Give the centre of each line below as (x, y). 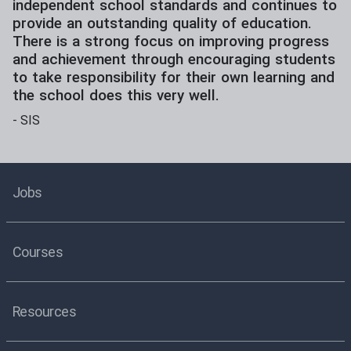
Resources (44, 311)
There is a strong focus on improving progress (171, 41)
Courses (38, 251)
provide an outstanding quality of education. (162, 23)
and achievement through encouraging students (174, 59)
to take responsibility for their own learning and (174, 77)
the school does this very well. (116, 95)
